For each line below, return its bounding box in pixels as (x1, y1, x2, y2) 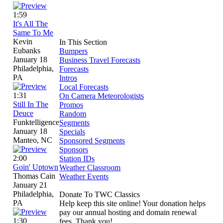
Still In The (13, 100, 48, 109)
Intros (59, 74, 77, 82)
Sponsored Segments (59, 136, 125, 145)
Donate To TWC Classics (59, 190, 140, 199)
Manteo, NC (13, 135, 52, 144)
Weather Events (59, 172, 109, 181)
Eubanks (13, 46, 40, 55)
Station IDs (59, 154, 95, 163)
